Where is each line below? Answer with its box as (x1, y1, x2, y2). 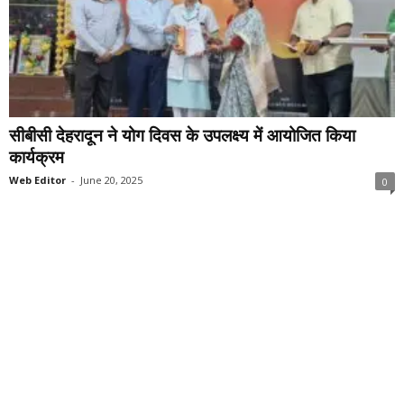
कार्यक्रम (9, 144, 64, 169)
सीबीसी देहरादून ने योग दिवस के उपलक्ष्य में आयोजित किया (9, 123, 355, 147)
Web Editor (9, 172, 66, 187)
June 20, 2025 (80, 172, 142, 187)
